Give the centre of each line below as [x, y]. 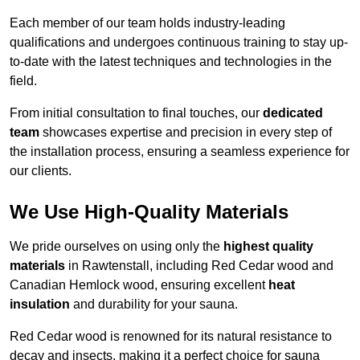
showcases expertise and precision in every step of [186, 133]
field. [23, 81]
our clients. [41, 171]
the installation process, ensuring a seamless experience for [180, 152]
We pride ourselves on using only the [117, 247]
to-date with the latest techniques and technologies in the [171, 62]
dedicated [293, 113]
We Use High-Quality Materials [149, 212]
